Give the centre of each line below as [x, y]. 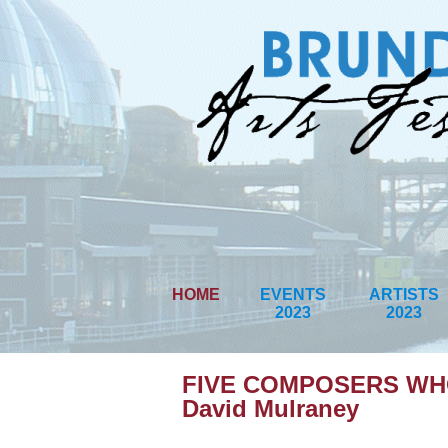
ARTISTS [404, 294]
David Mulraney [270, 408]
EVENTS [293, 294]
